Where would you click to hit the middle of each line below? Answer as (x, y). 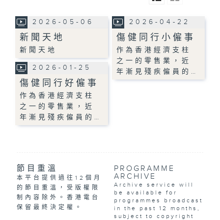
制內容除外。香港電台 (58, 197)
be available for (145, 192)
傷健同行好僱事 (59, 83)
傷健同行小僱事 (156, 37)
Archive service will (154, 184)
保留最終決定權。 (50, 207)
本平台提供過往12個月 (59, 178)
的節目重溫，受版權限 (58, 187)
